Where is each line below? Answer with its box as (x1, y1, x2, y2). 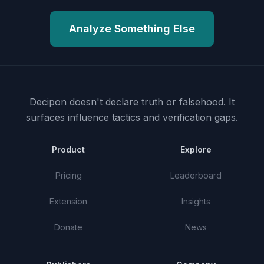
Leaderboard (170, 170, 222, 180)
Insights (181, 196, 210, 206)
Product (52, 144, 85, 154)
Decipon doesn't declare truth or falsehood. (29, 96, 226, 108)
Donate (54, 222, 82, 232)
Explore (180, 144, 212, 154)
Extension (49, 196, 87, 206)
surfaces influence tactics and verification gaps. (26, 111, 238, 123)
